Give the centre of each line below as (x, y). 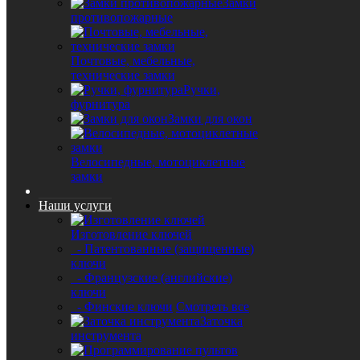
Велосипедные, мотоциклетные (158, 162)
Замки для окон (210, 119)
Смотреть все (213, 307)
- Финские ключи (122, 307)
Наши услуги (75, 205)
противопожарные (122, 17)
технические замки (123, 75)
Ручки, (202, 90)
